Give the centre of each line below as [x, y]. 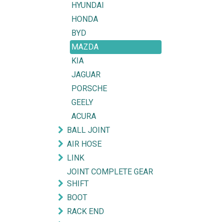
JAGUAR [86, 75]
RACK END [85, 211]
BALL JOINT [88, 130]
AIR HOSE [84, 144]
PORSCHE [89, 88]
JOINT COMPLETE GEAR [110, 172]
